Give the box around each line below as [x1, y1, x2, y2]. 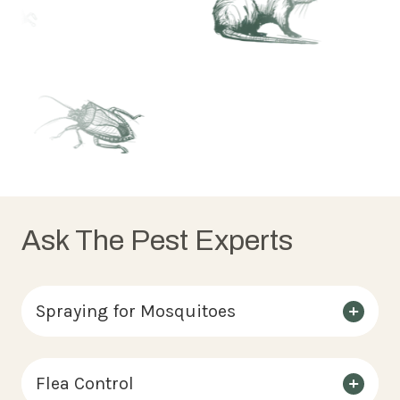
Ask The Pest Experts [21, 225, 293, 257]
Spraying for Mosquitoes [36, 301, 236, 322]
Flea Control [36, 373, 134, 395]
